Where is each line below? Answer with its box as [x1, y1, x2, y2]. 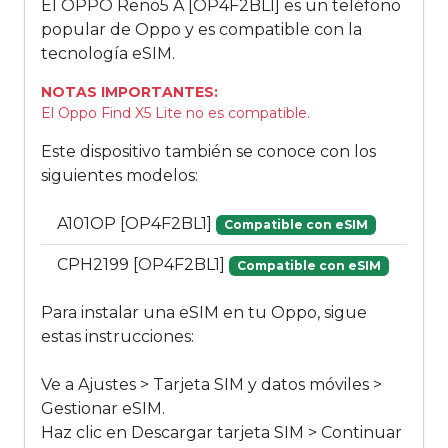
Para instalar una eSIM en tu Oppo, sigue [41, 303, 367, 323]
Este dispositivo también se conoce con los [41, 142, 376, 162]
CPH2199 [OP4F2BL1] [57, 255, 229, 275]
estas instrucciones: [41, 327, 194, 347]
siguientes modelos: [41, 166, 198, 186]
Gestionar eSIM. [41, 399, 165, 419]
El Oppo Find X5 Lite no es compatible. [41, 104, 310, 123]
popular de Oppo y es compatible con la [41, 20, 362, 40]
